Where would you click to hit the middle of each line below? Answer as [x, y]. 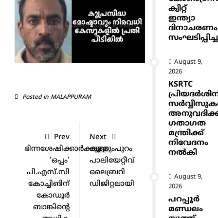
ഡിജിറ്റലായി [112, 184]
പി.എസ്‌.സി [48, 172]
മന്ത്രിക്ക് [186, 133]
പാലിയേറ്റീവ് [112, 161]
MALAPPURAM [71, 97]
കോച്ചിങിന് [49, 184]
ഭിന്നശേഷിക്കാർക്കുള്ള [66, 149]
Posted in [36, 97]
